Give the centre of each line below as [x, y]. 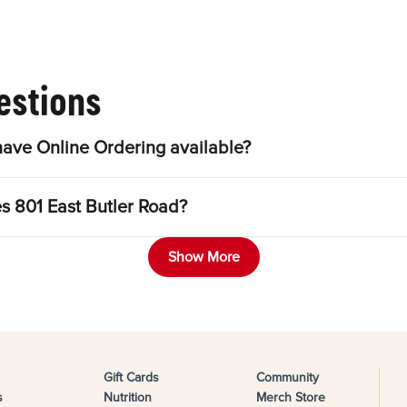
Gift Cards [131, 378]
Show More [203, 258]
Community [287, 378]
